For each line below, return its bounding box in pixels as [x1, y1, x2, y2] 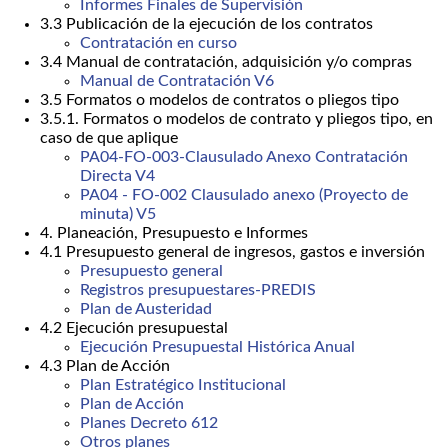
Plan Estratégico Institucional [80, 377, 286, 394]
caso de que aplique [40, 130, 178, 147]
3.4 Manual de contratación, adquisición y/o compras [40, 54, 412, 71]
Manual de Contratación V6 [80, 73, 274, 90]
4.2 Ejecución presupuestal [40, 320, 228, 337]
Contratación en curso [80, 35, 237, 52]
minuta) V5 [80, 206, 156, 223]
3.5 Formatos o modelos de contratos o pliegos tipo [40, 92, 399, 109]
